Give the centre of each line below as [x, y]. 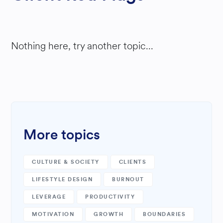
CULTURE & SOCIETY [66, 162]
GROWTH [109, 214]
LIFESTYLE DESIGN [62, 179]
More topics [62, 135]
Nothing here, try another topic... [82, 46]
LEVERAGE [49, 197]
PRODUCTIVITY [110, 197]
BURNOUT [128, 179]
